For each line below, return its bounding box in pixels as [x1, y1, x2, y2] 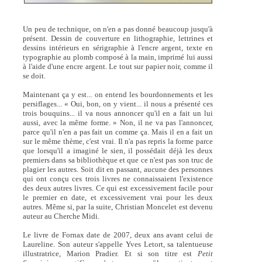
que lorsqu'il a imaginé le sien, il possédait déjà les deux [23, 146, 213, 155]
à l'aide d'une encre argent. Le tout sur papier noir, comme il [23, 61, 213, 71]
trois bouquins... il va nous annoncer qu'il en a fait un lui [23, 108, 213, 118]
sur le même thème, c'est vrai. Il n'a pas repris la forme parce [23, 136, 213, 146]
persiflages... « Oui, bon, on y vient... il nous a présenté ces [23, 99, 213, 108]
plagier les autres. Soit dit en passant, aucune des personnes [23, 164, 213, 174]
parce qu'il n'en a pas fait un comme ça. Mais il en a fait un [23, 127, 213, 136]
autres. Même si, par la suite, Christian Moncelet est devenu [23, 202, 213, 211]
